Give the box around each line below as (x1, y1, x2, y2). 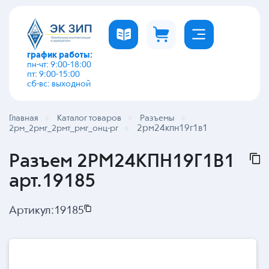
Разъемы (139, 114, 174, 122)
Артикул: (9, 205, 54, 217)
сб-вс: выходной (27, 80, 91, 88)
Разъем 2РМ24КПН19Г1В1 (9, 152, 235, 171)
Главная (9, 114, 38, 122)
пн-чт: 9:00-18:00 (27, 61, 91, 69)
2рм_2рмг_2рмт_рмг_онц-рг (9, 124, 118, 133)
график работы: (27, 51, 92, 59)
